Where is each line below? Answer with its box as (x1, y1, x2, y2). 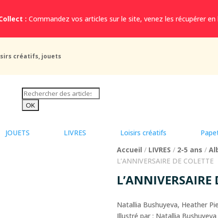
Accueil (117, 145, 143, 155)
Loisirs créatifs (120, 128, 166, 138)
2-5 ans (177, 145, 203, 155)
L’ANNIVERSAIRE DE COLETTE (117, 156, 214, 166)
